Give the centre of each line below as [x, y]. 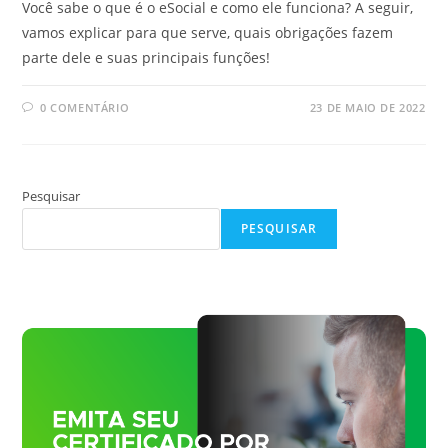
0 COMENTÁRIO [85, 107]
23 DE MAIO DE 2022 [367, 107]
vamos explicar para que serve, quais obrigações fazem [208, 32]
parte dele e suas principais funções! [146, 57]
